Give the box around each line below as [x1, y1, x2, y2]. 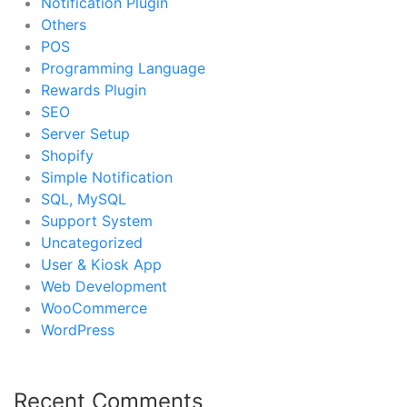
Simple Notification [41, 168, 173, 187]
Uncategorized [41, 233, 143, 253]
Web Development [41, 277, 167, 296]
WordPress [41, 321, 114, 340]
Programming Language [41, 59, 205, 78]
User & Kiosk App [41, 255, 162, 274]
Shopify [41, 146, 94, 165]
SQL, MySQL [41, 190, 126, 209]
